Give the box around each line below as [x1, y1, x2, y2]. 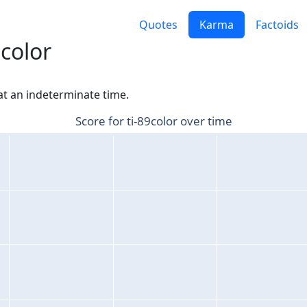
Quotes [139, 17, 177, 33]
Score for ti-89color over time [75, 113, 232, 130]
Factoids [256, 17, 299, 33]
